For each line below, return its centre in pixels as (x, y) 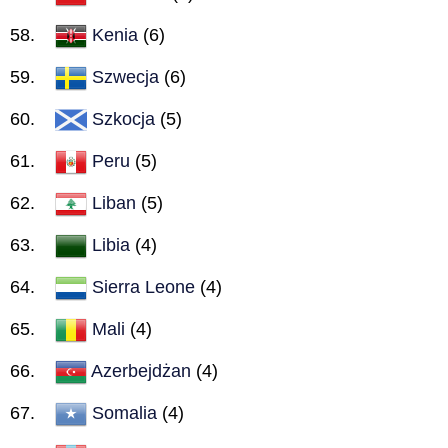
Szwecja (125, 76)
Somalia (124, 412)
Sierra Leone (143, 286)
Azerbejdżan (141, 370)
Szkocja (123, 118)
